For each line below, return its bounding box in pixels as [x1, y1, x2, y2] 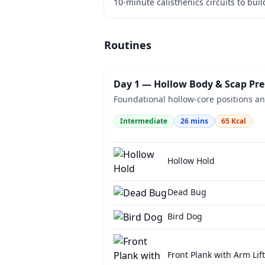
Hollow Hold [167, 155, 215, 166]
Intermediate [120, 116, 167, 126]
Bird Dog [167, 211, 202, 222]
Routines [104, 38, 151, 52]
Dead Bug [167, 186, 206, 198]
